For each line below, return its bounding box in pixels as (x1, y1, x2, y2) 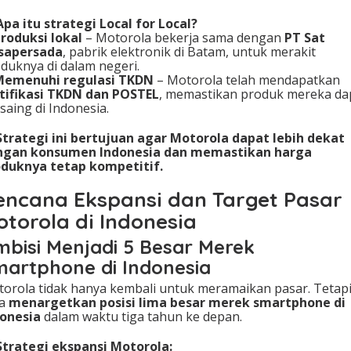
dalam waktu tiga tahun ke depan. (41, 308, 242, 326)
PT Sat (284, 29, 325, 47)
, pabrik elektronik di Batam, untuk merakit (63, 43, 316, 61)
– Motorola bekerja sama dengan (82, 29, 284, 47)
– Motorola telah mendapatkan (154, 71, 340, 89)
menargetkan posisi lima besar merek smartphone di (9, 294, 346, 312)
